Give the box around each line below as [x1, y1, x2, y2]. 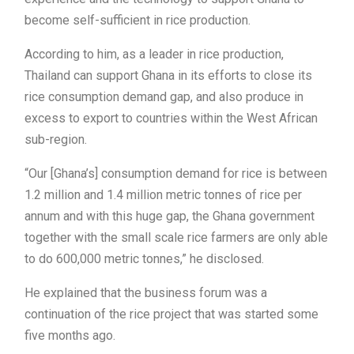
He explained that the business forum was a [24, 285, 267, 301]
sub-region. [24, 132, 87, 148]
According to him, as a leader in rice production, [24, 47, 284, 62]
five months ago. [24, 328, 115, 344]
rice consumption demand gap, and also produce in [24, 89, 303, 105]
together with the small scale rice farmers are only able [24, 230, 328, 246]
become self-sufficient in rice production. [24, 13, 250, 28]
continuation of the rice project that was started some [24, 307, 318, 322]
